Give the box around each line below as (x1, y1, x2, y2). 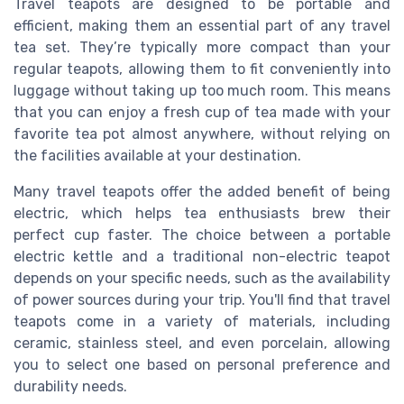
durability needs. (14, 378, 127, 396)
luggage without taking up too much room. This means (14, 82, 390, 100)
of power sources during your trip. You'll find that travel (14, 291, 390, 309)
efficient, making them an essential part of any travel (14, 17, 390, 35)
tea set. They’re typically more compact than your (14, 39, 390, 57)
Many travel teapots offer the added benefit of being (14, 183, 390, 201)
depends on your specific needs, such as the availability (14, 270, 390, 288)
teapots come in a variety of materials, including (14, 313, 390, 331)
